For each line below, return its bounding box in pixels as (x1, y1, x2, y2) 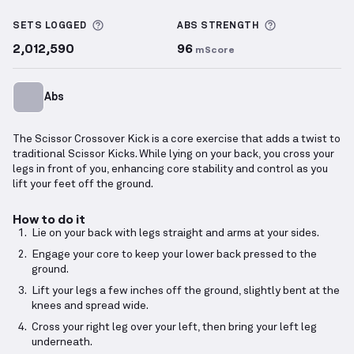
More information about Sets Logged (103, 19, 324, 32)
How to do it (13, 211, 85, 227)
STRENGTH (198, 21, 259, 32)
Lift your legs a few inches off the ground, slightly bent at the (32, 285, 340, 297)
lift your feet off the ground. (13, 179, 153, 190)
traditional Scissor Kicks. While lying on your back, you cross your (13, 149, 334, 160)
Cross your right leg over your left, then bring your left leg (32, 322, 317, 333)
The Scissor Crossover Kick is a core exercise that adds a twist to (13, 134, 341, 145)
